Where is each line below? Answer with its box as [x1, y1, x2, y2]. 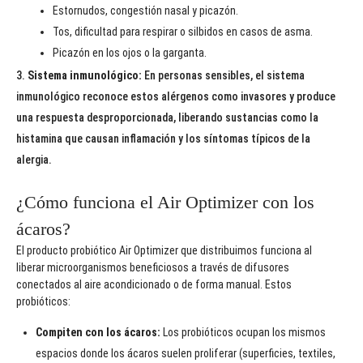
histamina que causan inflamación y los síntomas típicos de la [16, 132, 310, 146]
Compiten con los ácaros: [36, 326, 160, 340]
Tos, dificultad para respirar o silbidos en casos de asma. [53, 25, 313, 39]
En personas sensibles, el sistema [142, 69, 305, 83]
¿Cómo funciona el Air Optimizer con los [16, 192, 314, 213]
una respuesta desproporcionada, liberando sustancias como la [16, 111, 318, 125]
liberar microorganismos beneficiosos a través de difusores [16, 261, 289, 275]
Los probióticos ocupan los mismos [160, 326, 326, 340]
